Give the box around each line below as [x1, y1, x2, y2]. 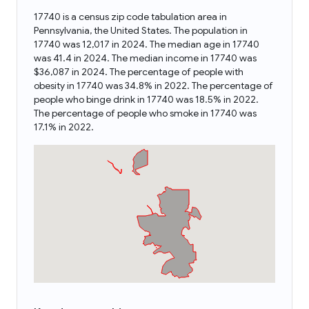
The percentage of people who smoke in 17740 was [34, 107, 257, 119]
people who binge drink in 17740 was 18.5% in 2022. [34, 93, 259, 106]
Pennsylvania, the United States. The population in [34, 24, 248, 37]
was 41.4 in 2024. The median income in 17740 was [34, 52, 257, 64]
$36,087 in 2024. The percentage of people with [34, 66, 243, 78]
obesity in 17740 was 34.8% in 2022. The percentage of [34, 79, 273, 92]
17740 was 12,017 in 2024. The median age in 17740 [34, 38, 259, 50]
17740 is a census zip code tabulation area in [34, 10, 227, 23]
